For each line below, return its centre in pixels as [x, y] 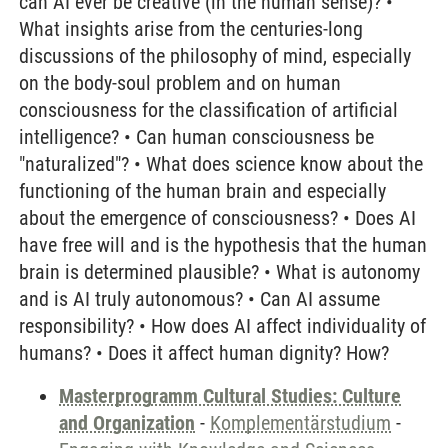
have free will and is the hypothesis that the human [223, 245]
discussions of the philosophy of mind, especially [215, 56]
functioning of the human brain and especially [202, 191]
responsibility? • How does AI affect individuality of [222, 326]
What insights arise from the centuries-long [191, 29]
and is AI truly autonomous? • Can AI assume [199, 299]
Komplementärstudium [300, 423]
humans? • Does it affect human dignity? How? [204, 353]
